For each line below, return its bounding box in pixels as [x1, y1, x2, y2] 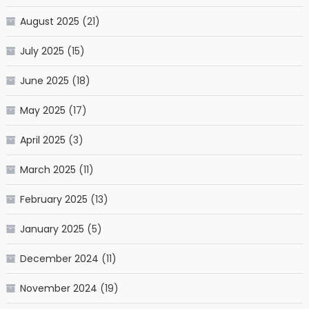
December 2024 [19, 251, 99, 266]
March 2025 [19, 162, 76, 177]
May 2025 [19, 103, 66, 117]
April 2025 [19, 132, 66, 147]
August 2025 [19, 14, 79, 28]
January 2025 [19, 221, 84, 236]
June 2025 [19, 73, 69, 88]
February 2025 [19, 192, 88, 206]
